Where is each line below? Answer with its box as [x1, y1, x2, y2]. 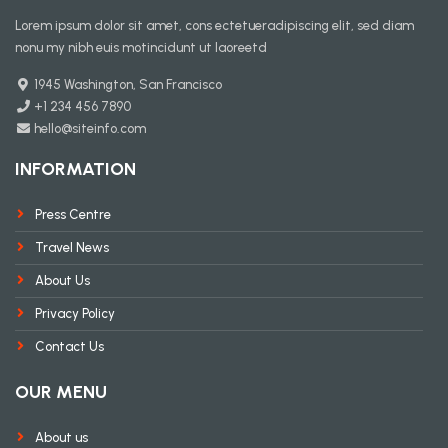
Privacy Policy [35, 306, 115, 322]
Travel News [35, 240, 109, 256]
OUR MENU [15, 381, 107, 404]
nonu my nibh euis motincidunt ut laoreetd [15, 40, 267, 56]
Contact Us [35, 339, 104, 355]
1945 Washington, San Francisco [31, 77, 223, 93]
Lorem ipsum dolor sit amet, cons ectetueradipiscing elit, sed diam [15, 18, 414, 34]
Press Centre [35, 207, 111, 223]
